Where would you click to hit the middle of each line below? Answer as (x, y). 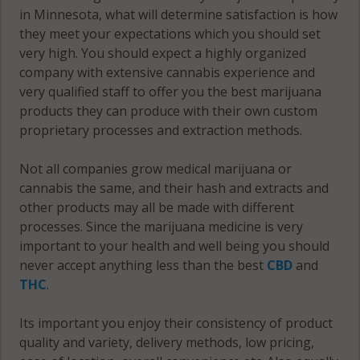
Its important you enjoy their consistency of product (176, 323)
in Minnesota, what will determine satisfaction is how (179, 15)
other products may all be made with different (157, 208)
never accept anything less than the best (143, 266)
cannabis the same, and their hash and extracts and (174, 188)
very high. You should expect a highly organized (163, 53)
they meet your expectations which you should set (170, 34)
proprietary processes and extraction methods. (161, 131)
